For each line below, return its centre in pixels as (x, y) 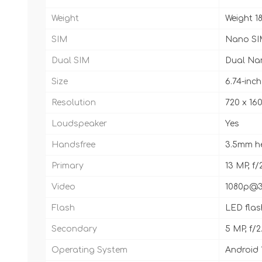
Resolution (74, 103)
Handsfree (73, 145)
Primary (68, 166)
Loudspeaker (79, 124)
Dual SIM (70, 61)
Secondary (74, 229)
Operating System (89, 250)
